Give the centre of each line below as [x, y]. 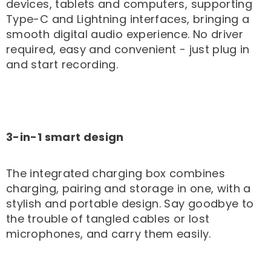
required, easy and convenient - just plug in [128, 50]
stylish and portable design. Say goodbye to [130, 204]
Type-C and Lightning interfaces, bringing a [128, 19]
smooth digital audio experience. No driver [125, 34]
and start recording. [62, 65]
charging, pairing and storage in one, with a [129, 189]
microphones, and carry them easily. [109, 234]
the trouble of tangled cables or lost [108, 219]
